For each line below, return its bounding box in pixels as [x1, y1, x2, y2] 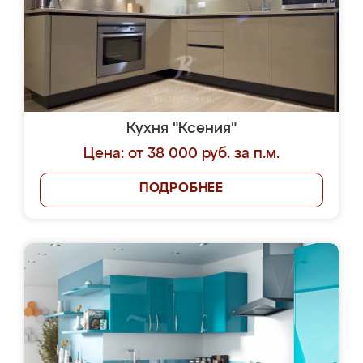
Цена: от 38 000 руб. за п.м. [83, 147, 280, 161]
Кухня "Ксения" [126, 122, 237, 136]
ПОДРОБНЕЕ [139, 182, 224, 195]
